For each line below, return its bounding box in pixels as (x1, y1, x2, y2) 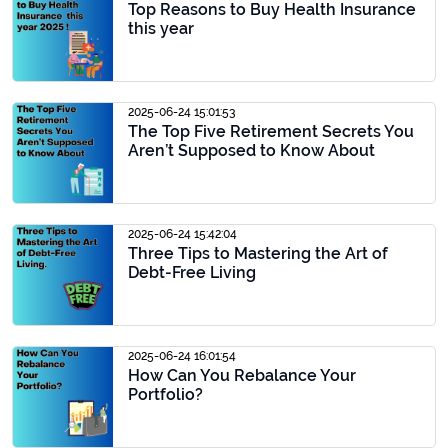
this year (128, 19, 194, 38)
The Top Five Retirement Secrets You (128, 122, 414, 141)
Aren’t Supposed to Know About (128, 141, 375, 160)
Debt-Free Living (128, 263, 256, 282)
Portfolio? (128, 385, 203, 404)
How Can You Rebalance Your (128, 366, 356, 385)
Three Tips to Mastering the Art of (128, 244, 388, 263)
